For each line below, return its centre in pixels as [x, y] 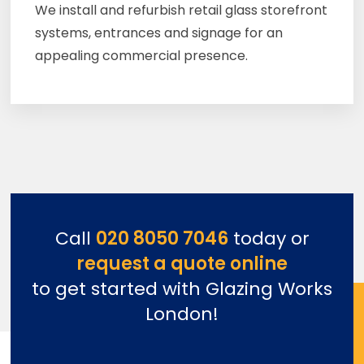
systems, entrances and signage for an [158, 33]
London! [182, 314]
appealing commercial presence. [141, 56]
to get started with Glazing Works [182, 289]
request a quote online [182, 264]
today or [269, 239]
